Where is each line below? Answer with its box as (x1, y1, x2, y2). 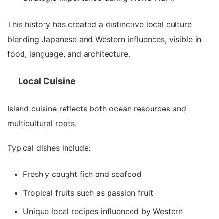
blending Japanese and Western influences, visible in (7, 34, 201, 44)
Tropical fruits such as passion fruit (23, 188, 153, 198)
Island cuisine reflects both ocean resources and (7, 104, 186, 114)
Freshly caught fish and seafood (23, 169, 142, 179)
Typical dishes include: (7, 143, 90, 153)
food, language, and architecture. (7, 49, 130, 59)
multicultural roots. (7, 118, 77, 129)
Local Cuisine (18, 76, 76, 87)
